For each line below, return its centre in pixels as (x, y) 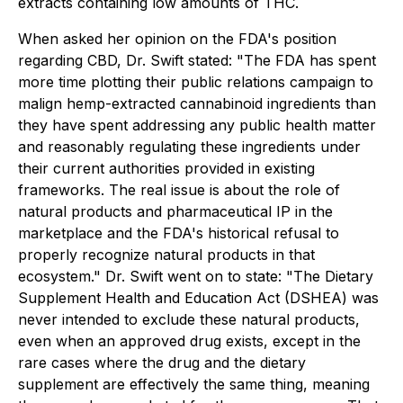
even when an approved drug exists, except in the (189, 341)
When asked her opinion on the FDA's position (177, 39)
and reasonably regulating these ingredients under (189, 147)
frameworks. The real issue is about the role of (179, 190)
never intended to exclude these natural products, (189, 319)
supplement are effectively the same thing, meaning (194, 384)
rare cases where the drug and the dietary (162, 363)
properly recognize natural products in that (166, 255)
